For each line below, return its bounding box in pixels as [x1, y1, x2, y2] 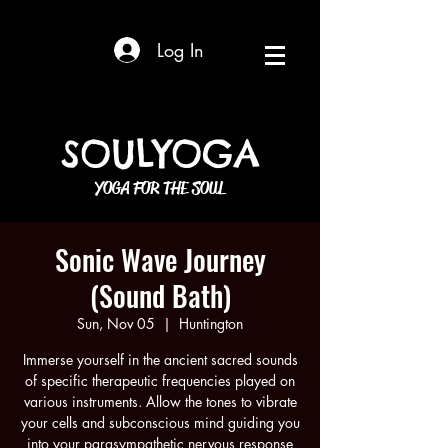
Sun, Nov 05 [77, 314, 155, 333]
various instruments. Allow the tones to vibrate [23, 392, 297, 411]
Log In [156, 37, 204, 62]
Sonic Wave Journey [54, 239, 266, 280]
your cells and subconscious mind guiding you [20, 413, 300, 432]
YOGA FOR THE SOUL [95, 178, 225, 199]
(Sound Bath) [89, 275, 231, 316]
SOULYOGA [60, 130, 260, 177]
